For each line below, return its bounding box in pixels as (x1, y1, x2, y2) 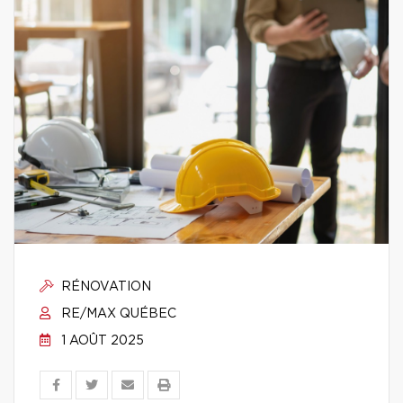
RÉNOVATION (58, 281, 151, 293)
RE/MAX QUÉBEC (58, 308, 176, 320)
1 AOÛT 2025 (58, 335, 144, 347)
